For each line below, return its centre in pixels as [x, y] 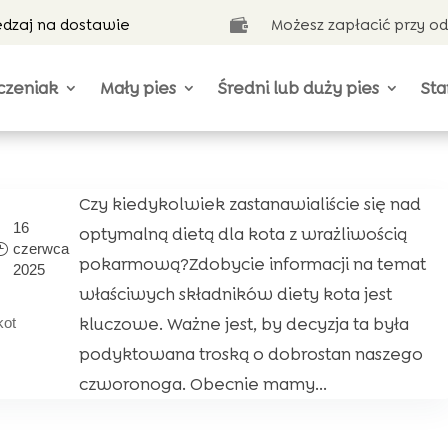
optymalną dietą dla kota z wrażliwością [242, 234]
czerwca [40, 248]
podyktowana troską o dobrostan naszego [250, 354]
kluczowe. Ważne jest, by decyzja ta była [243, 324]
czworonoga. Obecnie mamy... [202, 384]
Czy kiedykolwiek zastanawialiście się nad [249, 204]
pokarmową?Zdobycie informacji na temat [252, 264]
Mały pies [138, 88]
